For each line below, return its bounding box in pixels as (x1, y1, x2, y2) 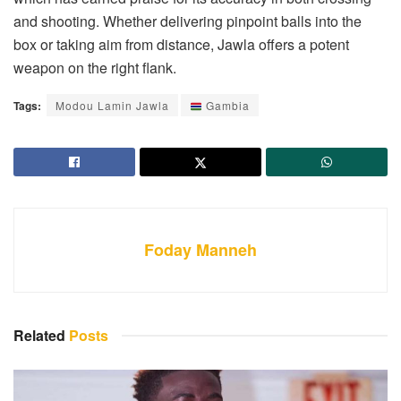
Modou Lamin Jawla (55, 98, 169, 114)
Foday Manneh (144, 238, 257, 262)
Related (13, 325, 65, 346)
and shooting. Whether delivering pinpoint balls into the (13, 11, 362, 32)
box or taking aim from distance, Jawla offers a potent (13, 34, 349, 55)
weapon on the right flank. (13, 57, 176, 79)
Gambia (201, 98, 250, 114)
